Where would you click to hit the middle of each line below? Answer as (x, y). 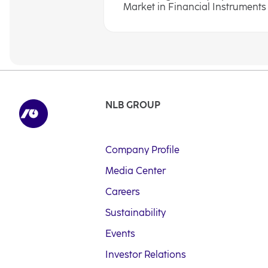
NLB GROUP (133, 105)
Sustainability (135, 213)
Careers (123, 192)
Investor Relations (146, 255)
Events (120, 234)
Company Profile (142, 150)
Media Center (135, 171)
